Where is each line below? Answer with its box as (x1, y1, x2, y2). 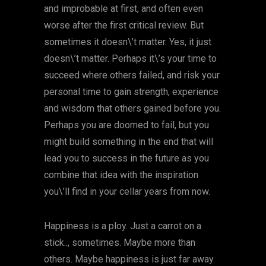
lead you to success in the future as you (44, 153, 209, 164)
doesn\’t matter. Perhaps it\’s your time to (44, 53, 217, 65)
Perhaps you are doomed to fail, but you (44, 119, 209, 131)
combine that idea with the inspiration (44, 169, 198, 181)
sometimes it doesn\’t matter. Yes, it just (44, 36, 211, 48)
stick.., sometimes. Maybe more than (44, 237, 195, 249)
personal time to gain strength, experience (44, 86, 218, 98)
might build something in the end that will (44, 136, 213, 148)
